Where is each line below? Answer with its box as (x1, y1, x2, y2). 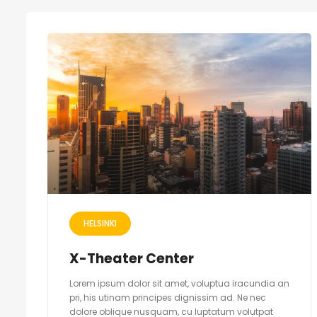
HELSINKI (83, 217, 117, 230)
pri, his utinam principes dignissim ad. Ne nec (69, 292, 266, 304)
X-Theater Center (69, 249, 194, 269)
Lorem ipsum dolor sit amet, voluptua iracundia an (69, 277, 289, 290)
